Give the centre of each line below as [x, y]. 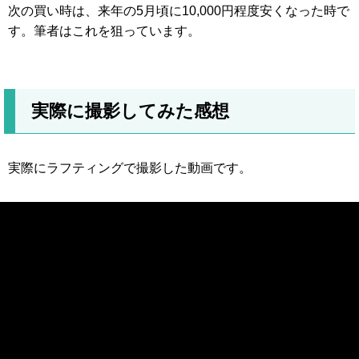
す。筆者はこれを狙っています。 [104, 31]
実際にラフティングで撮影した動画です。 [130, 168]
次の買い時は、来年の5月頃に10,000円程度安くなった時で [179, 11]
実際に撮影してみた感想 [130, 111]
